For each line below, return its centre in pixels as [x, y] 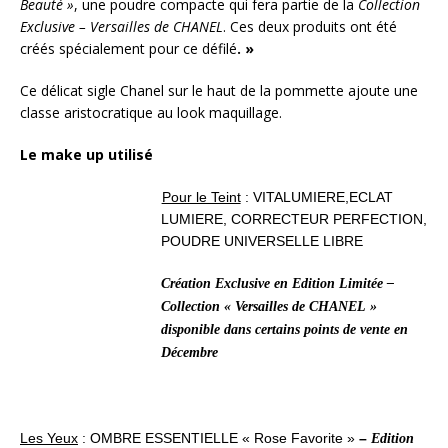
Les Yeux [49, 437]
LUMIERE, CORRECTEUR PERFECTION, [293, 218]
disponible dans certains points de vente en [284, 329]
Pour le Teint [201, 196]
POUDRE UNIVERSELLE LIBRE [261, 240]
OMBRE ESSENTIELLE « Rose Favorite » [222, 437]
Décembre [189, 352]
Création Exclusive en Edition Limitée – [277, 283]
